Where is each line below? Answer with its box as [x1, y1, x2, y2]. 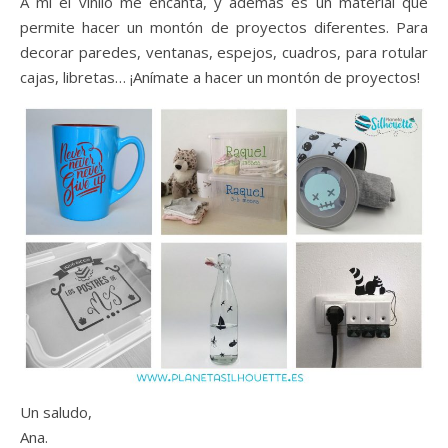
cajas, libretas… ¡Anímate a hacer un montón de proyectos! [20, 66, 420, 87]
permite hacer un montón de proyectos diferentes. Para [20, 16, 428, 37]
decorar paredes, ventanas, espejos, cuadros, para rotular [20, 41, 428, 62]
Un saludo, [20, 402, 92, 423]
